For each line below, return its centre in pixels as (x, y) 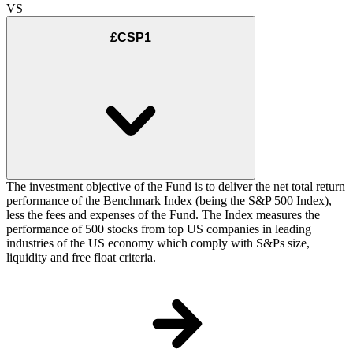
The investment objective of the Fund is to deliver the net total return (176, 187)
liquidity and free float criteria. (81, 258)
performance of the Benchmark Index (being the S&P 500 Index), (169, 201)
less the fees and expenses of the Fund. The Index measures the (163, 215)
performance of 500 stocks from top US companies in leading (159, 229)
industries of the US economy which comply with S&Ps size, (158, 243)
